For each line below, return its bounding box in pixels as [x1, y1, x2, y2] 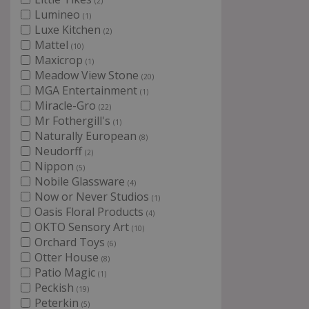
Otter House [34, 250, 101, 265]
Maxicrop [34, 52, 86, 68]
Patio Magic [34, 265, 98, 280]
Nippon [34, 159, 77, 174]
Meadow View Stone [34, 68, 141, 83]
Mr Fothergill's [34, 113, 113, 128]
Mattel [34, 37, 71, 52]
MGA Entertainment [34, 83, 140, 98]
